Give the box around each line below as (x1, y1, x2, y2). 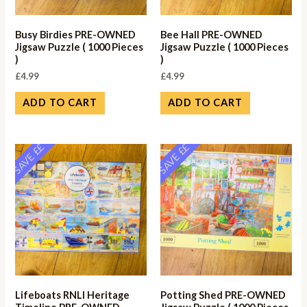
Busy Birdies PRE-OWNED (15, 28, 136, 40)
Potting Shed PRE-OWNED (160, 288, 286, 301)
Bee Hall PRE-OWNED (160, 28, 262, 40)
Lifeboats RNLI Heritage (15, 288, 130, 301)
